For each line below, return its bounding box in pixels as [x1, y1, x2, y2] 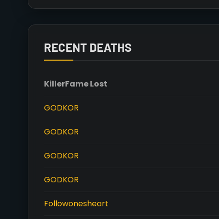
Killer [44, 78, 65, 89]
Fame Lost [65, 78, 108, 89]
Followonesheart [44, 198, 109, 209]
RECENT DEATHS [44, 40, 131, 54]
